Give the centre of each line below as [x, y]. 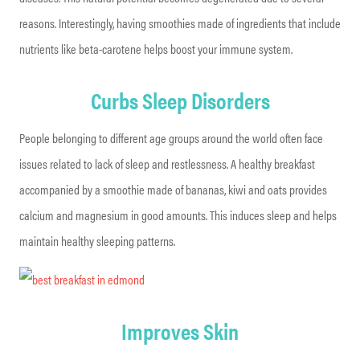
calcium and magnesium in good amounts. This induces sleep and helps [178, 215]
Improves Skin [180, 330]
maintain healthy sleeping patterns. [97, 240]
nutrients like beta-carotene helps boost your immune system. [156, 48]
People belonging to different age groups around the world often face [171, 137]
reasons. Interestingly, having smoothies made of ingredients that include [180, 22]
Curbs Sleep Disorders [180, 99]
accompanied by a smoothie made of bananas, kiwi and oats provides [173, 189]
